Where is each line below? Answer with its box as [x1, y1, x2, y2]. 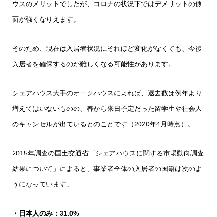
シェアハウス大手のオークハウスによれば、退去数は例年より [12, 89, 202, 97]
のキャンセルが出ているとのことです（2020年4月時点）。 [12, 120, 194, 128]
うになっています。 [12, 180, 73, 188]
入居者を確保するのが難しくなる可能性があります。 [12, 60, 175, 68]
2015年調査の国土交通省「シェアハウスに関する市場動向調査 [12, 149, 204, 157]
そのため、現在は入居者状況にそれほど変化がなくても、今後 [12, 45, 202, 53]
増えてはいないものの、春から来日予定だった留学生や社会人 [12, 105, 202, 113]
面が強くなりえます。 [12, 15, 80, 24]
